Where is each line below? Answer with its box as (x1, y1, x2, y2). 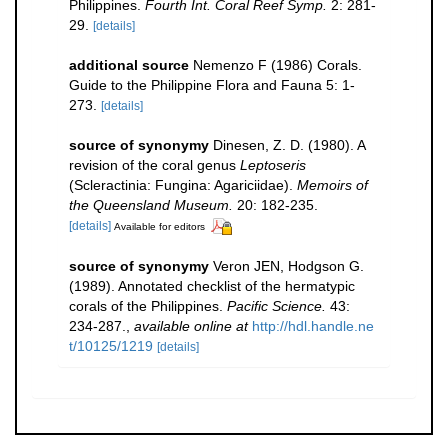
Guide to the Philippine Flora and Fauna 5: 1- (69, 77, 355, 93)
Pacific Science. (227, 297, 326, 314)
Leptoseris (240, 157, 306, 173)
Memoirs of (297, 177, 368, 193)
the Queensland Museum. (69, 197, 233, 213)
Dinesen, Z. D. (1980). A (213, 137, 365, 153)
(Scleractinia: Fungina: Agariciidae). (69, 177, 297, 193)
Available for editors (114, 221, 205, 232)
